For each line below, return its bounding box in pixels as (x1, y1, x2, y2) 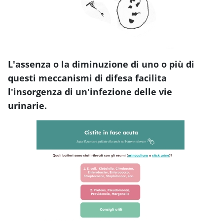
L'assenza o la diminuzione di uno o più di (8, 58, 194, 71)
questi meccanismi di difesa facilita (8, 72, 167, 84)
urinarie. (8, 100, 49, 112)
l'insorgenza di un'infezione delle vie (8, 86, 172, 98)
